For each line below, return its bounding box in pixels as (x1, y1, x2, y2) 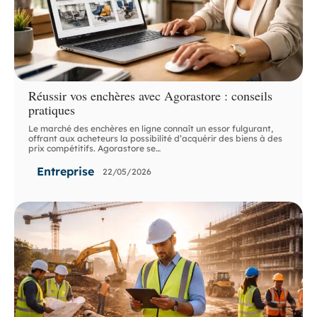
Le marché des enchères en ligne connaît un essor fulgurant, (28, 123, 274, 134)
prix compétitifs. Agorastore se (28, 143, 156, 154)
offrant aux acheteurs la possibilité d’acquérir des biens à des (28, 133, 283, 144)
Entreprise (37, 164, 95, 179)
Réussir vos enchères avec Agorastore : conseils (28, 87, 273, 105)
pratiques (28, 101, 76, 119)
